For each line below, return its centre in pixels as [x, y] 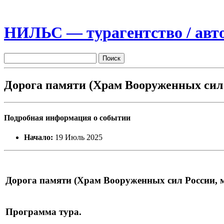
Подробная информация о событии [67, 117]
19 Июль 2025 [78, 137]
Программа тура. [43, 211]
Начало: [38, 137]
